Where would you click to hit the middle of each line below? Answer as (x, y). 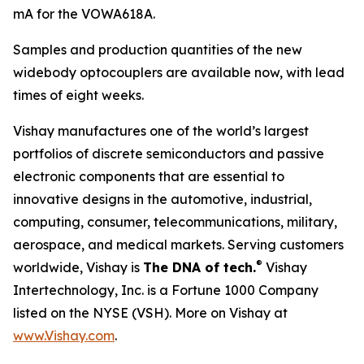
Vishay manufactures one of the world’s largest (161, 131)
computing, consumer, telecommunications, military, (175, 222)
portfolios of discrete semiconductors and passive (169, 154)
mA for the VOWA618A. (84, 14)
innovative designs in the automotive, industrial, (162, 199)
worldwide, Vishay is (78, 267)
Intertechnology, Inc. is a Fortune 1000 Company (166, 290)
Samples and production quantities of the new (158, 50)
